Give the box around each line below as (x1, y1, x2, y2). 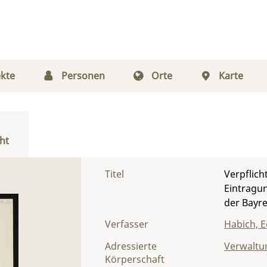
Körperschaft (105, 253, 164, 266)
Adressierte (105, 240, 157, 253)
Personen (61, 69, 105, 82)
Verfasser (105, 218, 148, 231)
